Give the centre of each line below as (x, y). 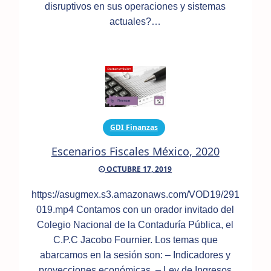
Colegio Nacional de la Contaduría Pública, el (135, 225)
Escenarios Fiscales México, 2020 (135, 152)
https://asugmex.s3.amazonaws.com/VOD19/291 (135, 195)
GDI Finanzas (134, 128)
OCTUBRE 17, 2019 (139, 169)
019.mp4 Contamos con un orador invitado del (135, 210)
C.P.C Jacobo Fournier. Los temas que (135, 240)
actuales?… (135, 22)
